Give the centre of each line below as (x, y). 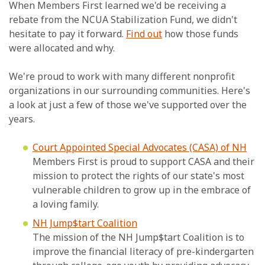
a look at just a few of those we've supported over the (128, 105)
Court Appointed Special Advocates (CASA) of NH (140, 148)
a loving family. (66, 204)
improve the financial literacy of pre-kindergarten (143, 252)
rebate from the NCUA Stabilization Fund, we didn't (123, 20)
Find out (144, 34)
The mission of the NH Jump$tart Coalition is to (138, 237)
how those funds (200, 34)
